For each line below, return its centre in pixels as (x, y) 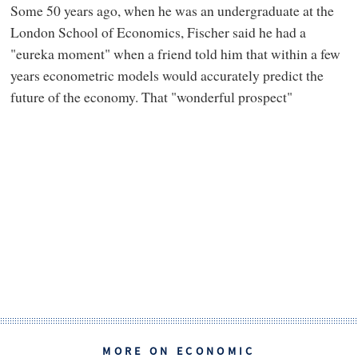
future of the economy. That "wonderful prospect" (151, 96)
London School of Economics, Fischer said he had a (158, 32)
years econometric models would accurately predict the (167, 75)
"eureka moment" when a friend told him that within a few (175, 53)
